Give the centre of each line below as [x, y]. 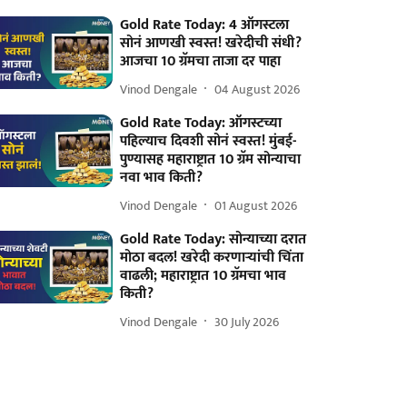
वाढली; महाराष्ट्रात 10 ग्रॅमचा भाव [203, 276]
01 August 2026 [256, 205]
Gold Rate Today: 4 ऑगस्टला [205, 25]
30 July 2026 [247, 322]
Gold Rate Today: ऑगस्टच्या [201, 123]
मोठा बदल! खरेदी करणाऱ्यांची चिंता [212, 258]
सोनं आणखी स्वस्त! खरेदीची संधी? [211, 43]
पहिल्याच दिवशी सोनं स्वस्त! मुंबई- [208, 141]
